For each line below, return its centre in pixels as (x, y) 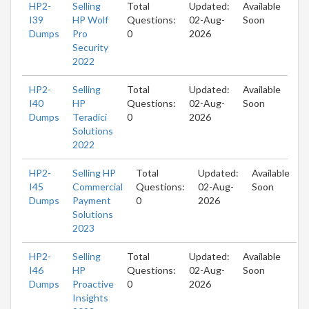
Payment (92, 200)
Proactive (93, 283)
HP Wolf (90, 19)
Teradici (90, 117)
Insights (90, 297)
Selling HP (94, 172)
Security (90, 47)
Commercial (98, 186)
